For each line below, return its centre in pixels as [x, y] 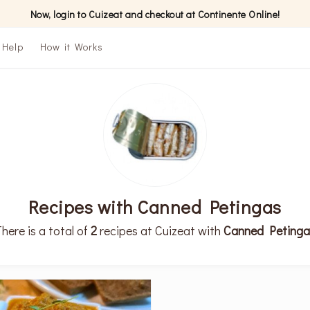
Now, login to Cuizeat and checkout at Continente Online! [155, 14]
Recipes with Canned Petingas [155, 207]
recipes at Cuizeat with [160, 230]
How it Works [72, 47]
